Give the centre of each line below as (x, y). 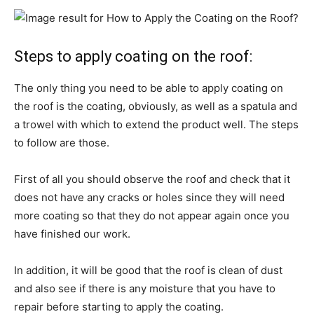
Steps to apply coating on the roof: (133, 56)
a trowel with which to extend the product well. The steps (156, 124)
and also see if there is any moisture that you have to (145, 288)
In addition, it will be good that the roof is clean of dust (148, 270)
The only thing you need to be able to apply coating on (149, 88)
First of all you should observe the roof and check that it (152, 179)
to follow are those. (62, 143)
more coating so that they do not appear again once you (152, 216)
